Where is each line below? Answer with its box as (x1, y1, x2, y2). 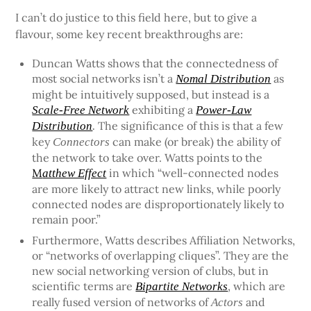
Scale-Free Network (32, 103, 130, 117)
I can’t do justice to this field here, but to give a (15, 10, 258, 24)
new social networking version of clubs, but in (32, 263, 269, 278)
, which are (228, 278, 286, 293)
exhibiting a (129, 102, 196, 117)
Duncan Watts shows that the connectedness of (32, 56, 278, 70)
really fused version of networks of (32, 294, 212, 309)
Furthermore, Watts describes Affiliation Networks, (32, 233, 296, 247)
